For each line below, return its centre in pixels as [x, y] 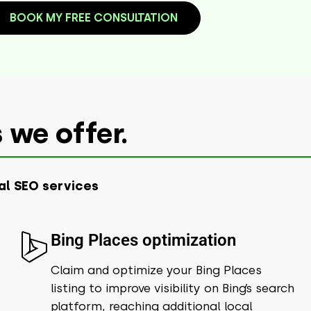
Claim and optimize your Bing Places [157, 270]
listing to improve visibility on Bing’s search [173, 288]
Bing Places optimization [144, 240]
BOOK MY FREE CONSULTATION [93, 17]
